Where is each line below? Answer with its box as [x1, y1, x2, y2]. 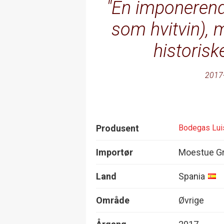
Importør [96, 146, 133, 157]
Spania [178, 170, 205, 181]
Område [96, 194, 129, 205]
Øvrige [178, 194, 204, 205]
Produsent [96, 122, 139, 133]
